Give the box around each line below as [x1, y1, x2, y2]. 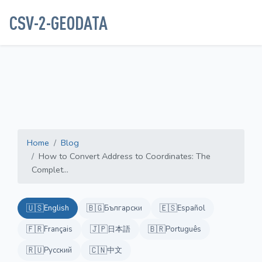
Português [166, 224, 201, 235]
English [44, 203, 69, 214]
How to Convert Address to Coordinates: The [39, 150, 211, 163]
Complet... [32, 164, 68, 176]
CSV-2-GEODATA [9, 12, 108, 34]
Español [177, 203, 205, 214]
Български [104, 203, 142, 214]
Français [44, 224, 73, 235]
